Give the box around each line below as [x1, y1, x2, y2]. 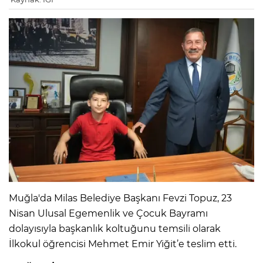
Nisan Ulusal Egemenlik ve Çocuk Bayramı [9, 207, 208, 219]
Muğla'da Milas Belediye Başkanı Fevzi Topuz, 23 [9, 192, 232, 204]
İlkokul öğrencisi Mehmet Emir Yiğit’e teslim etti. [9, 238, 237, 249]
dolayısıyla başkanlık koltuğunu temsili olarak [9, 222, 221, 234]
